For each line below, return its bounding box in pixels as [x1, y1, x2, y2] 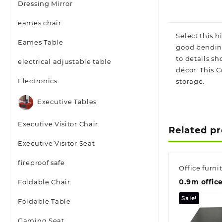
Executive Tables [37, 98, 97, 106]
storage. [176, 77, 205, 85]
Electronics [18, 77, 57, 85]
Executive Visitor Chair [18, 120, 99, 128]
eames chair [18, 19, 61, 27]
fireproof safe [18, 159, 65, 166]
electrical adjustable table [18, 57, 111, 65]
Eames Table [18, 38, 63, 46]
